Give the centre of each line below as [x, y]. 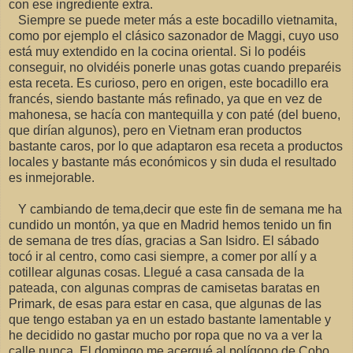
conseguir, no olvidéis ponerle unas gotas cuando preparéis [175, 68]
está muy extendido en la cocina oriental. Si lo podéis [157, 52]
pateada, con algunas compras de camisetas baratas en [164, 288]
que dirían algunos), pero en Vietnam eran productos [155, 131]
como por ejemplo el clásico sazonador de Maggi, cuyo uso [174, 36]
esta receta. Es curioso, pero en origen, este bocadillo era [169, 84]
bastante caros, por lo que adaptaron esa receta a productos [176, 147]
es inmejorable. [52, 178]
